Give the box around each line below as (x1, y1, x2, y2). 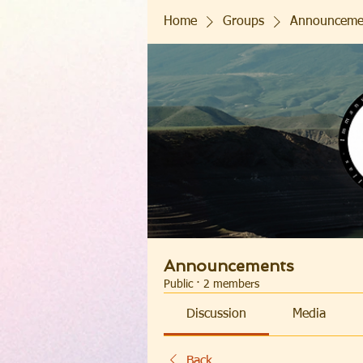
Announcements (164, 256, 294, 275)
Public (164, 279, 193, 290)
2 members (203, 279, 259, 290)
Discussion (186, 308, 247, 321)
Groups (223, 15, 264, 28)
